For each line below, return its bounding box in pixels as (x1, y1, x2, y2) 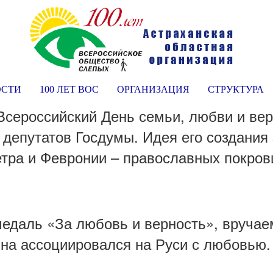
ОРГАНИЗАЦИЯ (117, 84, 190, 94)
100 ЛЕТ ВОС (40, 84, 99, 94)
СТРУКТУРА (208, 84, 264, 94)
